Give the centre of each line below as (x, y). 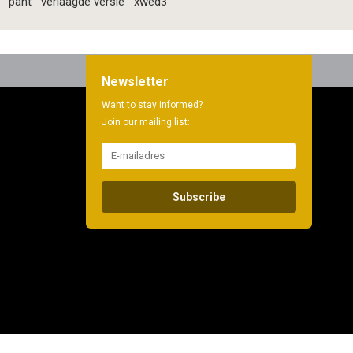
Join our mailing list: (145, 122)
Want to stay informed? (152, 104)
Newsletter (135, 81)
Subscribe (199, 197)
